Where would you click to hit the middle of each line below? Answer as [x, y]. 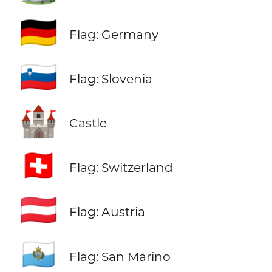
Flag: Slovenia [110, 79]
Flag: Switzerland [121, 168]
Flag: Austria [107, 212]
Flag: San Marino [120, 256]
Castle [88, 123]
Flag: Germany [114, 35]
